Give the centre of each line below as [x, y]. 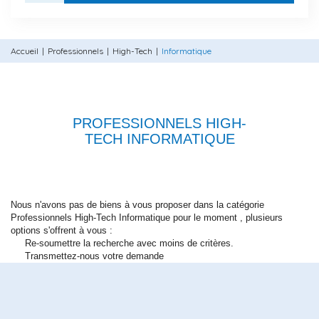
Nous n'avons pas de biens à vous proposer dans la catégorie [137, 204]
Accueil [25, 51]
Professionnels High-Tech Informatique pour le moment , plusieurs [147, 217]
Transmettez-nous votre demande [94, 256]
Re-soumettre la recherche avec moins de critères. [129, 243]
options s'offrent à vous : [62, 230]
